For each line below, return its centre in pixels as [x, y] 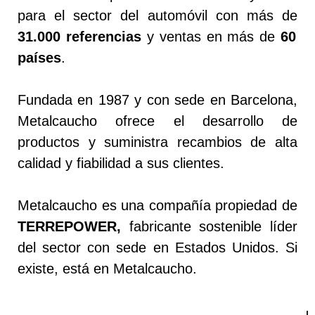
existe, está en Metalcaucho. [107, 268]
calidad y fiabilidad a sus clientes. [121, 163]
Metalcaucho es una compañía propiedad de [157, 205]
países [39, 57]
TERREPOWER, [69, 226]
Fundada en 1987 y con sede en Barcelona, [157, 99]
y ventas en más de [211, 36]
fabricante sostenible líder [209, 226]
